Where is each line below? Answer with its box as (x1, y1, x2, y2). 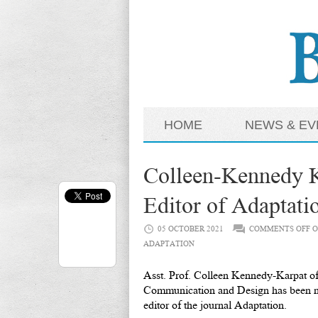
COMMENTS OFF (249, 224, 310, 234)
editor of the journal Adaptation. (143, 297, 287, 312)
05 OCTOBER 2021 (158, 224, 224, 234)
